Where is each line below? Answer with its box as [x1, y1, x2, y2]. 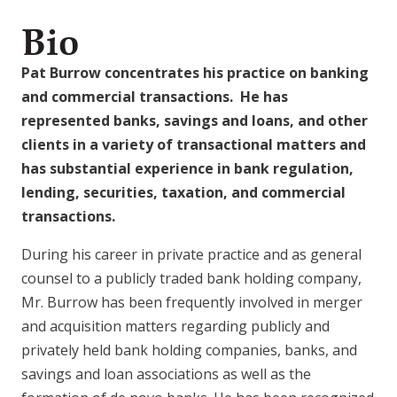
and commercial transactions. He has [21, 86, 288, 106]
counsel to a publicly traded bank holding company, [21, 268, 362, 288]
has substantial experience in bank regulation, [21, 158, 354, 178]
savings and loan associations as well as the [21, 363, 311, 384]
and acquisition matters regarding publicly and [21, 315, 330, 336]
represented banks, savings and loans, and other [21, 110, 368, 130]
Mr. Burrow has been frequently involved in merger [21, 292, 362, 312]
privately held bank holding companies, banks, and [21, 339, 357, 360]
